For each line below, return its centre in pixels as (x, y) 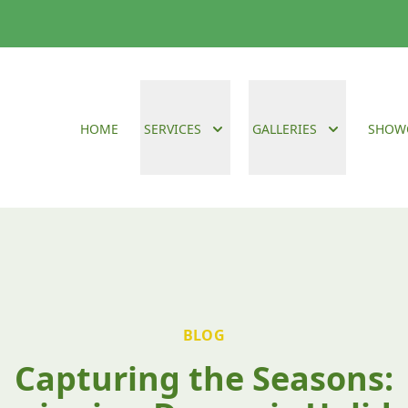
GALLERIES (285, 129)
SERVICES (173, 129)
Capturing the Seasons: (204, 378)
